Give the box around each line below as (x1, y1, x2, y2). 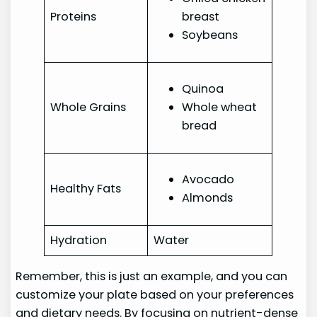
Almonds (182, 189, 234, 206)
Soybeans (182, 26, 238, 43)
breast (182, 8, 220, 25)
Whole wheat (182, 98, 258, 115)
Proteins (50, 8, 97, 25)
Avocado (182, 171, 235, 188)
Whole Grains (50, 98, 127, 115)
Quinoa (182, 80, 224, 97)
